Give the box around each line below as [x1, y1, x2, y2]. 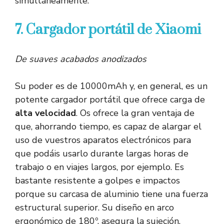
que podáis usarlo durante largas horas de [15, 147, 188, 160]
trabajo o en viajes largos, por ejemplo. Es [15, 161, 184, 173]
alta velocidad [15, 107, 76, 119]
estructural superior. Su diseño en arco [15, 201, 174, 214]
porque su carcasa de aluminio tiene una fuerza [15, 188, 208, 200]
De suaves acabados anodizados [15, 53, 146, 65]
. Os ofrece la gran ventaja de [76, 107, 194, 119]
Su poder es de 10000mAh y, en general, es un [15, 80, 207, 92]
